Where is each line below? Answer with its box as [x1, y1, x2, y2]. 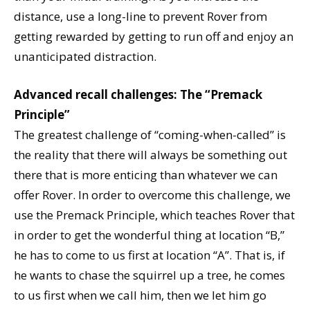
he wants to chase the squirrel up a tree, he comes [14, 266, 285, 283]
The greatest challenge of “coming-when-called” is [14, 126, 286, 143]
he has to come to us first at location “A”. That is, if [14, 246, 285, 263]
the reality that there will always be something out [14, 146, 287, 163]
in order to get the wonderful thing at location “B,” [14, 226, 284, 243]
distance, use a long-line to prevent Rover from [14, 8, 267, 24]
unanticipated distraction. [14, 48, 156, 64]
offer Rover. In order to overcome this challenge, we [14, 186, 291, 203]
